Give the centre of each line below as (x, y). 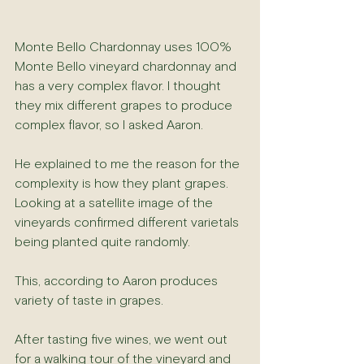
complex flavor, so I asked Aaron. (109, 126)
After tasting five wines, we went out (123, 340)
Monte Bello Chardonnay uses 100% (125, 48)
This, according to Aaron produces (118, 282)
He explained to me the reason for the (129, 165)
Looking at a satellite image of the (115, 204)
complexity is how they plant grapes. (123, 184)
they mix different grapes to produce (125, 106)
